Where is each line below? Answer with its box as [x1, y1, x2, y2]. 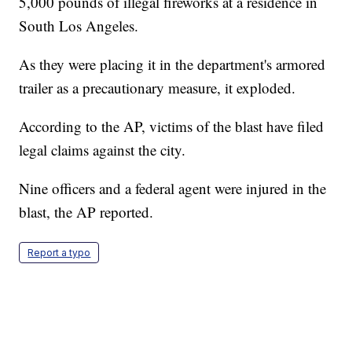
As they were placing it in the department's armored [19, 54, 326, 75]
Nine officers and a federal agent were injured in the [19, 178, 327, 199]
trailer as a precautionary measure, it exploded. [19, 78, 296, 98]
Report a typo [27, 247, 91, 259]
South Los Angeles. [19, 16, 139, 36]
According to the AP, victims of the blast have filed [19, 116, 324, 137]
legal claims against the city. [19, 140, 186, 160]
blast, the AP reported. [19, 202, 154, 222]
